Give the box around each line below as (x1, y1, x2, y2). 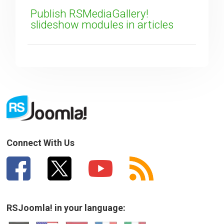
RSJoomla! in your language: (6, 202, 126, 213)
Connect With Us (6, 137, 75, 148)
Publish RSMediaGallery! (30, 6, 149, 20)
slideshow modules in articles (30, 17, 174, 31)
